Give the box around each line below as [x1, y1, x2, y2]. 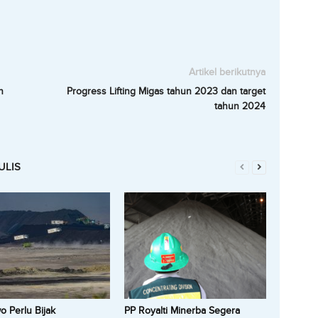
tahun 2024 [214, 100, 265, 112]
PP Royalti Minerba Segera [124, 305, 240, 317]
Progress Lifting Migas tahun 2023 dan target [66, 85, 265, 97]
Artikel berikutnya [188, 66, 265, 78]
